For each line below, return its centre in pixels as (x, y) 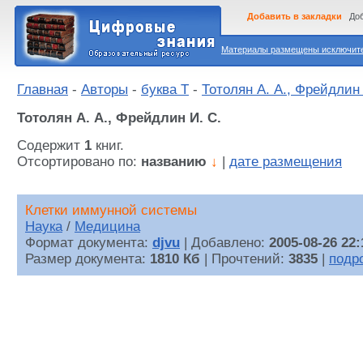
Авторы (105, 90)
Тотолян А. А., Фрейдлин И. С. (119, 117)
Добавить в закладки (295, 16)
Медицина (107, 227)
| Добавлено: (224, 243)
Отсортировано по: (79, 162)
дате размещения (286, 162)
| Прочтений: (244, 259)
